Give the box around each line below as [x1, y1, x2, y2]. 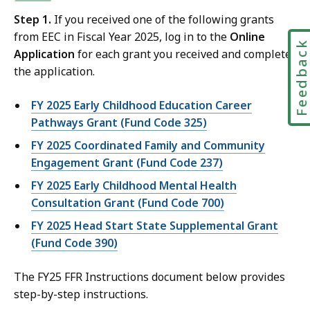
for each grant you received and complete [75, 46, 291, 62]
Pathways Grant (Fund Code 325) [31, 115, 207, 131]
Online [230, 29, 265, 45]
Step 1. [14, 12, 51, 28]
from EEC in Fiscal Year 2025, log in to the [14, 29, 230, 45]
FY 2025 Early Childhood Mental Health [31, 178, 237, 194]
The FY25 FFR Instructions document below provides [14, 269, 285, 285]
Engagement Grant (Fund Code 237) [31, 155, 223, 171]
